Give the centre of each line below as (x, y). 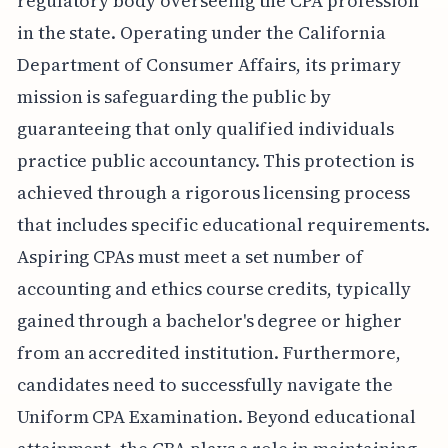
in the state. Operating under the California (201, 33)
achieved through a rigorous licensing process (213, 193)
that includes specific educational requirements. (223, 225)
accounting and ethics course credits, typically (213, 289)
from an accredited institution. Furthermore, (208, 353)
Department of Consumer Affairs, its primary (208, 65)
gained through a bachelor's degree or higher (209, 321)
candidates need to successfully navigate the (204, 385)
